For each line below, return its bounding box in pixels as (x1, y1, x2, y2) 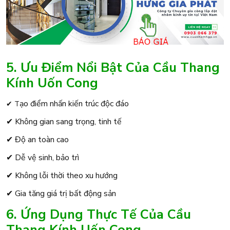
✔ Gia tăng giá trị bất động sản (6, 187, 116, 199)
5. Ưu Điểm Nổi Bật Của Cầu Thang (6, 58, 220, 76)
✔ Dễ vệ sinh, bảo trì (6, 151, 79, 163)
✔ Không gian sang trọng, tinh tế (6, 116, 122, 127)
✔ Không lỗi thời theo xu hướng (6, 169, 118, 181)
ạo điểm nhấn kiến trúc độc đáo (20, 98, 129, 109)
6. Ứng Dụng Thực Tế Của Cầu (6, 205, 191, 223)
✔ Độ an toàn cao (6, 133, 69, 145)
